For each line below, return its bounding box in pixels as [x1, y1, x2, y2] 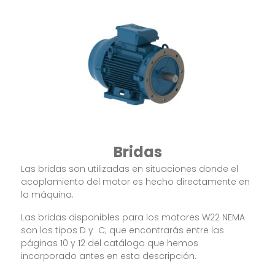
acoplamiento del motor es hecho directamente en [21, 175, 250, 188]
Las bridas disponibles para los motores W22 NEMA [21, 211, 246, 223]
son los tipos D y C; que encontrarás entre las [21, 223, 225, 236]
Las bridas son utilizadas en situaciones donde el [21, 162, 239, 175]
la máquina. [21, 188, 74, 201]
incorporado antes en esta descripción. [21, 249, 197, 262]
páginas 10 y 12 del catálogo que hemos [21, 236, 199, 249]
